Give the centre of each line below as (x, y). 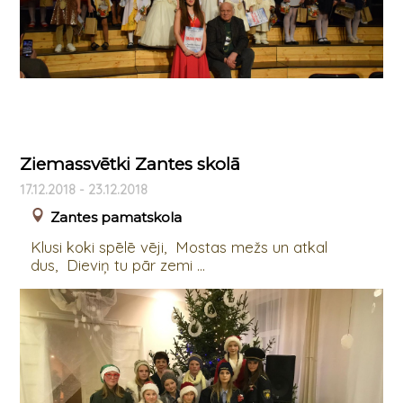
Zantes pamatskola (116, 218)
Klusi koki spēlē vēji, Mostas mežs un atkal (179, 247)
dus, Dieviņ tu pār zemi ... (117, 265)
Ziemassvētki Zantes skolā (130, 165)
